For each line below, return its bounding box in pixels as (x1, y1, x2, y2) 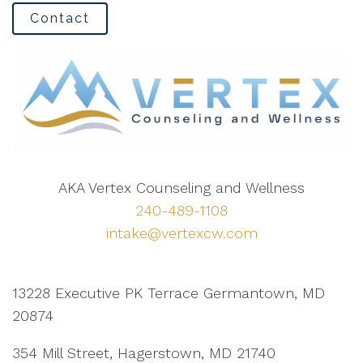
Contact (30, 11, 90, 26)
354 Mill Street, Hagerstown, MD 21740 (12, 344, 275, 361)
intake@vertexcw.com (105, 224, 258, 241)
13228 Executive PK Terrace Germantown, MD (12, 284, 325, 301)
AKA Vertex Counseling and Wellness (58, 178, 305, 196)
